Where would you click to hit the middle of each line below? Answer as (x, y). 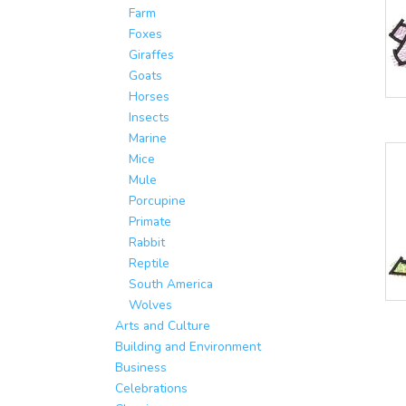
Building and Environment (188, 346)
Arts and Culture (163, 325)
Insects (149, 117)
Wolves (150, 304)
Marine (148, 138)
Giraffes (151, 54)
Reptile (149, 263)
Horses (149, 96)
